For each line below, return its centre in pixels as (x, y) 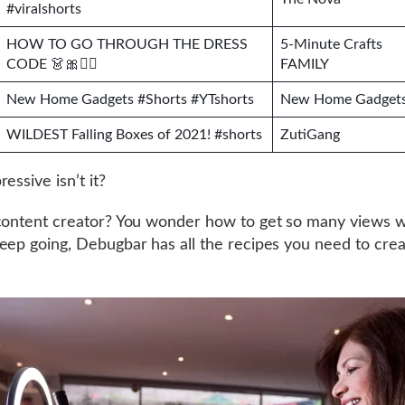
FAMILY (305, 64)
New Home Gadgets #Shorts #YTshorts (130, 99)
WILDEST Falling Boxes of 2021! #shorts (134, 135)
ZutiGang (310, 135)
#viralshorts (44, 9)
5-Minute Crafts (331, 44)
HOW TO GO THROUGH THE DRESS (127, 44)
